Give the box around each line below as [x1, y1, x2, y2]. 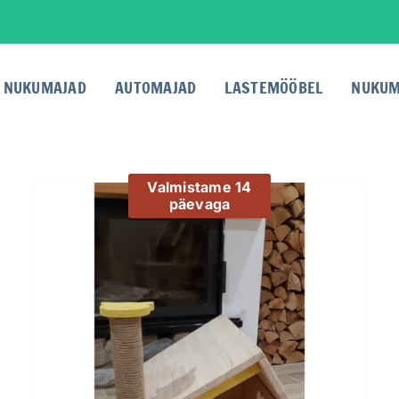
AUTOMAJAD [114, 75, 197, 99]
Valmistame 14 [147, 178, 252, 196]
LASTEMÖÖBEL [224, 75, 323, 99]
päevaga [168, 195, 231, 213]
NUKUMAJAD [3, 75, 86, 99]
